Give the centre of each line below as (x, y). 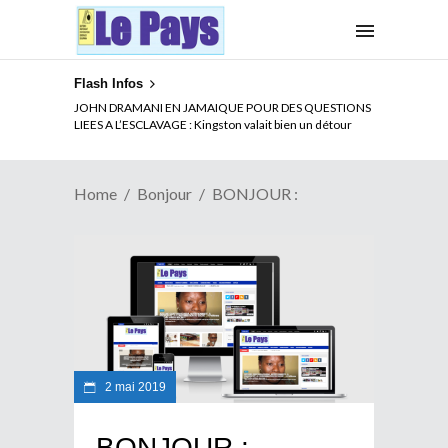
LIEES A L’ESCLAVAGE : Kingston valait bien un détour (213, 124)
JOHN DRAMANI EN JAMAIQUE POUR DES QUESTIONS (222, 107)
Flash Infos (108, 83)
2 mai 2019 (134, 386)
